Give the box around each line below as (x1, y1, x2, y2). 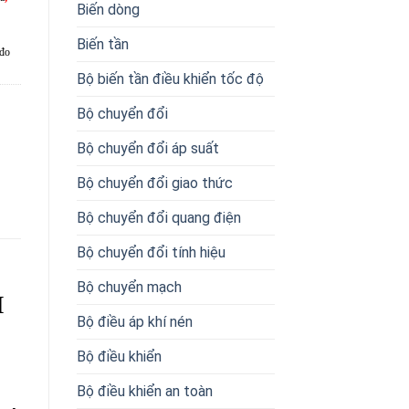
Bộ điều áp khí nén (76, 312, 193, 330)
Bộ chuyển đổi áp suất (76, 139, 219, 157)
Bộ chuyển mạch (76, 278, 182, 296)
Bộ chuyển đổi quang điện (76, 208, 241, 226)
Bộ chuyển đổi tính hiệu (76, 243, 225, 261)
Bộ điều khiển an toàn (76, 382, 213, 400)
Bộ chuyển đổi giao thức (76, 173, 233, 192)
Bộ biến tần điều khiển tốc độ (76, 69, 264, 88)
